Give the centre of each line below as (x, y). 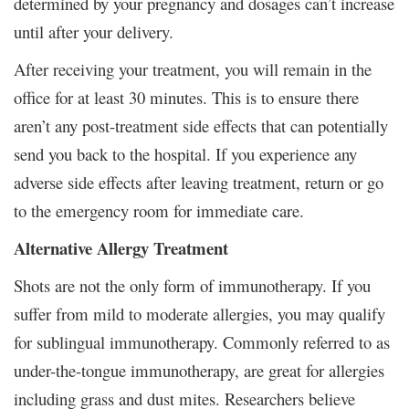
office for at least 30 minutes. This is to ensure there (186, 97)
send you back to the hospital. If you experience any (185, 153)
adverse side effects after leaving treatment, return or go (199, 182)
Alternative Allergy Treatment (121, 247)
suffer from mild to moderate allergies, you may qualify (199, 313)
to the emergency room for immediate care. (159, 210)
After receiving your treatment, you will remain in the (193, 68)
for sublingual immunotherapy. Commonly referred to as (202, 341)
